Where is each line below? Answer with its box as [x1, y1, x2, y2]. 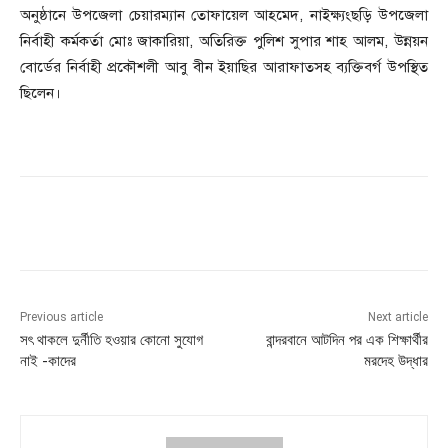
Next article [367, 309, 428, 324]
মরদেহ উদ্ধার [363, 351, 428, 370]
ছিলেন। [20, 83, 61, 102]
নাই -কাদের [20, 351, 76, 370]
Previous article [20, 309, 103, 324]
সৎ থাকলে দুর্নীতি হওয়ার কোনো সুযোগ [20, 330, 203, 349]
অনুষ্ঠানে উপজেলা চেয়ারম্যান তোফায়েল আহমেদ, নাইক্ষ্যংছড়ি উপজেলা [20, 5, 428, 24]
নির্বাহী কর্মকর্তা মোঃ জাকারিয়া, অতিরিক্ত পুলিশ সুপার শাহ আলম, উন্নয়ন [20, 31, 428, 50]
